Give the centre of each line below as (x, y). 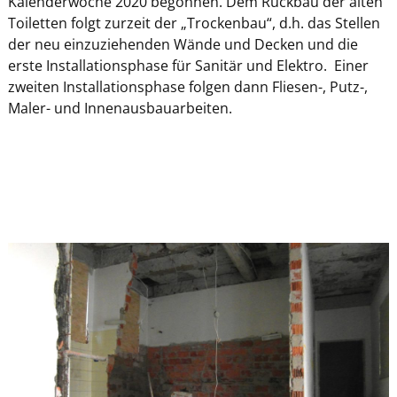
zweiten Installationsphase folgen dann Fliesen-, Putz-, (187, 86)
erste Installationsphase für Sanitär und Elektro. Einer (188, 65)
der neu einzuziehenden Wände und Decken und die (183, 44)
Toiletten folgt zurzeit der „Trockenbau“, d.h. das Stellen (194, 23)
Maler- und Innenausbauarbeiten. (120, 108)
